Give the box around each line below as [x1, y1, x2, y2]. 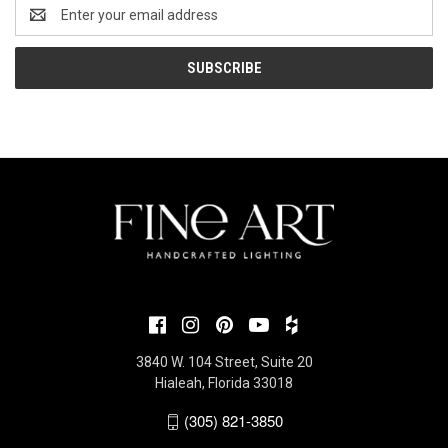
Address [15, 16, 68, 33]
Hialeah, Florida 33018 [155, 375, 293, 392]
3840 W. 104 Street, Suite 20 [135, 354, 313, 371]
